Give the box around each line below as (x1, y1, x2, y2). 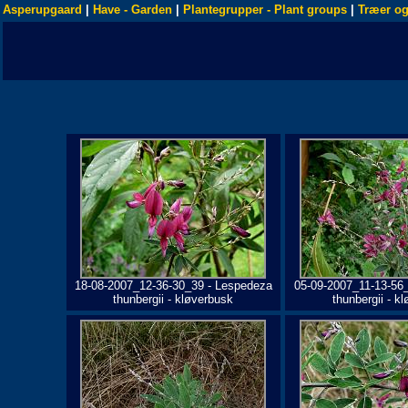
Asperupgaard (3, 3, 82, 16)
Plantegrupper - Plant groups (183, 3, 347, 16)
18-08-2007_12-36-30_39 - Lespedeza (74, 279, 272, 292)
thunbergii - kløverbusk (113, 292, 233, 306)
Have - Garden (93, 3, 172, 16)
